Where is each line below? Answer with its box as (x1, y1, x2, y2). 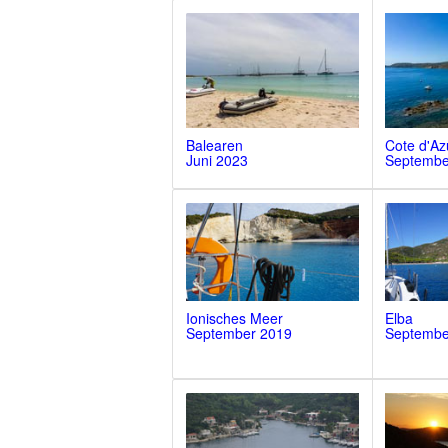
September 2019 (185, 322, 292, 343)
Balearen (185, 135, 243, 156)
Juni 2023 (185, 150, 248, 171)
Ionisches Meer (185, 307, 283, 328)
